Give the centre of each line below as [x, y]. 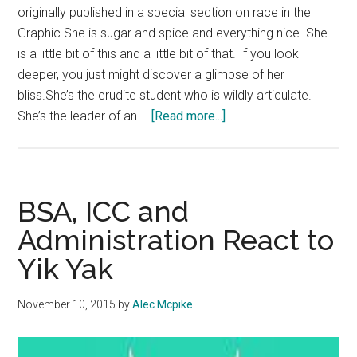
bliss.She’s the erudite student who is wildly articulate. [165, 96]
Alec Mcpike [163, 305]
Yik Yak [66, 269]
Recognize [255, 136]
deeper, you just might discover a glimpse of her [151, 75]
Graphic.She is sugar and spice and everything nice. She [173, 33]
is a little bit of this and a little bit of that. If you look [159, 54]
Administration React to [176, 240]
